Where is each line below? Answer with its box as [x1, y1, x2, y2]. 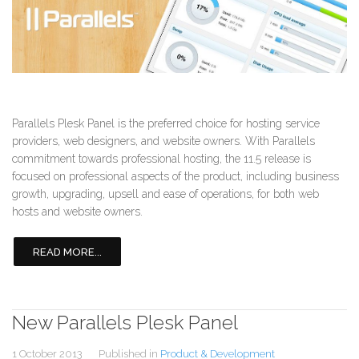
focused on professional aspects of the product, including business [12, 170, 339, 184]
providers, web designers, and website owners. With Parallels [12, 135, 315, 148]
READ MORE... [33, 246, 102, 259]
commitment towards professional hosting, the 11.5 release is [12, 152, 311, 166]
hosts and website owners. [12, 205, 143, 219]
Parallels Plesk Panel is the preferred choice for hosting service [12, 117, 320, 131]
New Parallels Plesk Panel [12, 311, 238, 335]
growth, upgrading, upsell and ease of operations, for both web [12, 188, 319, 201]
